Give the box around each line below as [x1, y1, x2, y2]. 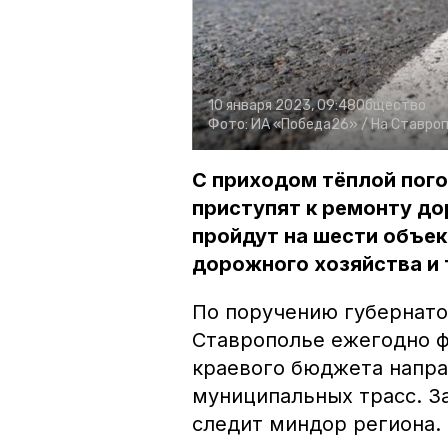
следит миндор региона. [192, 412, 441, 437]
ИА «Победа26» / [251, 116, 368, 134]
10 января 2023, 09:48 [208, 97, 356, 115]
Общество [356, 97, 426, 115]
